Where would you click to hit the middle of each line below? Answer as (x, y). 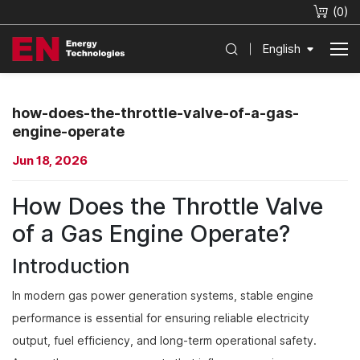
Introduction (71, 266)
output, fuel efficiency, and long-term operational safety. (164, 341)
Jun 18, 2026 (50, 161)
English (281, 49)
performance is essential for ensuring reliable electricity (161, 318)
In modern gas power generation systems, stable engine (163, 296)
